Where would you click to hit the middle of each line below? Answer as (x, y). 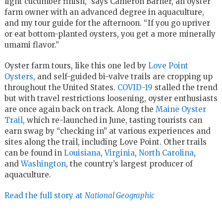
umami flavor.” (31, 45)
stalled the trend (185, 87)
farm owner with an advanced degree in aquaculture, (104, 12)
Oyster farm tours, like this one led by (76, 65)
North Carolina (166, 153)
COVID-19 (135, 87)
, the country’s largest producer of (129, 164)
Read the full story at (44, 195)
